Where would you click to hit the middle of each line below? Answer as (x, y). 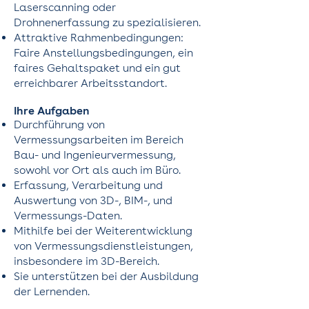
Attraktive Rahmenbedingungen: (99, 38)
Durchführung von (59, 124)
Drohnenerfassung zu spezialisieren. (107, 22)
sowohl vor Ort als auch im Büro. (97, 170)
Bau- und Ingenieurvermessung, (95, 155)
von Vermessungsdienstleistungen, (103, 246)
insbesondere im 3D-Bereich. (87, 261)
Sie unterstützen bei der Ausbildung (106, 276)
